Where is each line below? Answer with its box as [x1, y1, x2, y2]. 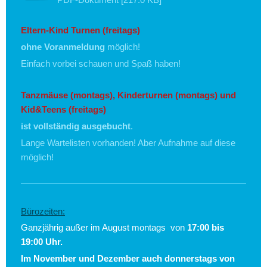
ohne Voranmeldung [21, 42, 105, 52]
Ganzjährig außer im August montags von [21, 222, 187, 233]
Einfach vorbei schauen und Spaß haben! [21, 58, 181, 69]
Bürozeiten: [21, 206, 65, 216]
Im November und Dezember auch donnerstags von [21, 253, 235, 264]
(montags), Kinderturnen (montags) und [70, 90, 236, 101]
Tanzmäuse [21, 90, 68, 101]
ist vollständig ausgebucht [21, 121, 131, 132]
